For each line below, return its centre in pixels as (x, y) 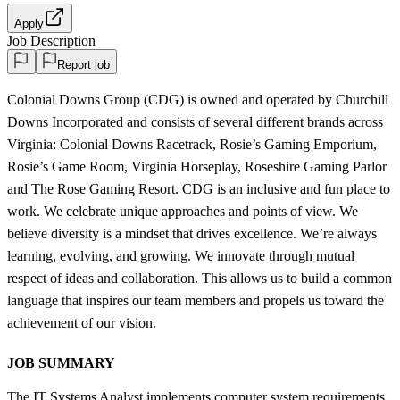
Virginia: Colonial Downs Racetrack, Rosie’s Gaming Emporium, (192, 144)
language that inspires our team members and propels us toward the (196, 300)
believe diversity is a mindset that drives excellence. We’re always (192, 233)
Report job (83, 64)
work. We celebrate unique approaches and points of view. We (183, 211)
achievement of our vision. (82, 322)
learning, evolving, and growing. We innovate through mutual (181, 255)
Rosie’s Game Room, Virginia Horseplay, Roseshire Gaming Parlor (197, 166)
